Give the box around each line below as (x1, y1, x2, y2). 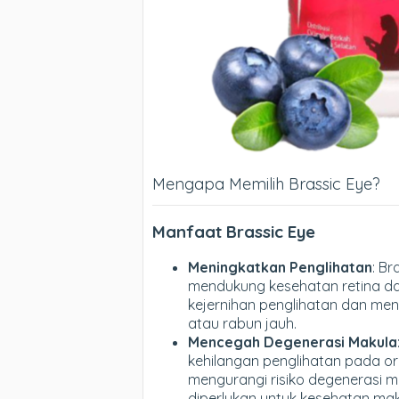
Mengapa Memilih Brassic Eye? (152, 174, 380, 195)
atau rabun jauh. (188, 313, 297, 332)
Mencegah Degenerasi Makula (188, 332, 397, 351)
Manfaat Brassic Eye (152, 221, 315, 243)
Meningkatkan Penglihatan (188, 257, 372, 276)
